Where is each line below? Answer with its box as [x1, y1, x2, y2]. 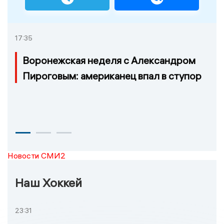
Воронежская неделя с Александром [22, 54, 195, 67]
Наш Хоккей [15, 175, 82, 190]
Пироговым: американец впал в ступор [22, 69, 201, 82]
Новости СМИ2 [7, 150, 65, 161]
